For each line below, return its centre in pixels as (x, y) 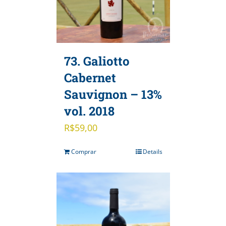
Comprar (83, 151)
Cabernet (90, 77)
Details (152, 151)
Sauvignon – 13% (113, 94)
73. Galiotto (97, 61)
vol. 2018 (89, 111)
